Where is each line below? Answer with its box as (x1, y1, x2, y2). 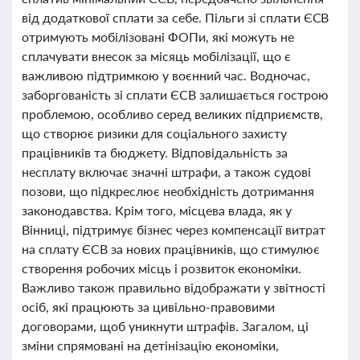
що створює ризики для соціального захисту (22, 125, 287, 141)
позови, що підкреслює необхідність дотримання (22, 183, 314, 198)
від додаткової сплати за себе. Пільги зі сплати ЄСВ (22, 10, 329, 25)
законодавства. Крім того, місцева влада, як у (22, 202, 292, 218)
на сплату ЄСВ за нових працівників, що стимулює (22, 241, 320, 256)
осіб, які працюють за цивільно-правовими (22, 299, 275, 314)
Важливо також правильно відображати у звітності (22, 280, 325, 295)
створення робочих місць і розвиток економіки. (22, 260, 301, 276)
